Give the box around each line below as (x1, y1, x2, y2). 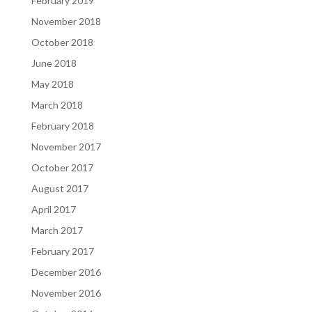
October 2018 (31, 36, 93, 49)
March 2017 (31, 224, 83, 237)
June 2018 (31, 57, 77, 70)
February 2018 (31, 120, 94, 132)
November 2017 (31, 141, 101, 153)
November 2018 (31, 15, 101, 28)
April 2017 (31, 203, 76, 216)
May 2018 (31, 78, 74, 91)
